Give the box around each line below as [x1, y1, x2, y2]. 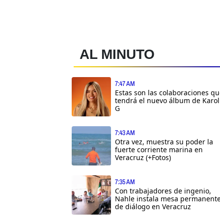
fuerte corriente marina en [115, 144, 203, 154]
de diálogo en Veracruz [115, 201, 191, 211]
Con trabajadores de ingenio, [115, 186, 211, 195]
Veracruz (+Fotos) [115, 152, 171, 162]
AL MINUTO [80, 46, 155, 62]
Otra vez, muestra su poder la [115, 137, 213, 146]
